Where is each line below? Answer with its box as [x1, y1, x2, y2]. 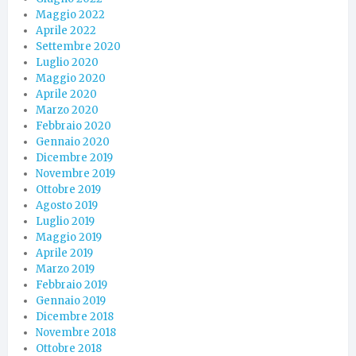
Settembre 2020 [36, 39, 121, 53]
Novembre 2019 [36, 166, 115, 180]
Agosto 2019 [36, 198, 98, 212]
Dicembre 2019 [36, 150, 113, 164]
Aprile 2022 [36, 23, 96, 37]
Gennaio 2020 [36, 134, 110, 149]
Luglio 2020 [36, 55, 99, 69]
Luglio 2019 [36, 214, 95, 228]
